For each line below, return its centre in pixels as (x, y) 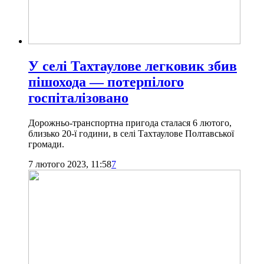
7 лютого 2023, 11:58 (70, 164)
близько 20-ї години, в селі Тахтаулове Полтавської (131, 134)
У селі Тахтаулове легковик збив (133, 66)
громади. (46, 144)
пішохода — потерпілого (106, 82)
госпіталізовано (78, 98)
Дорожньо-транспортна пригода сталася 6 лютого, (130, 123)
